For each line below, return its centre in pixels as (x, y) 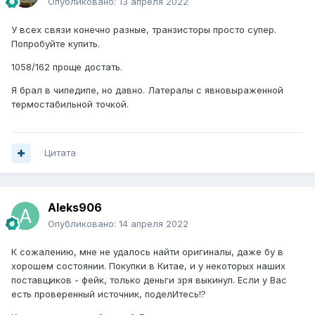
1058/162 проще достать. (67, 67)
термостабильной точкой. (70, 104)
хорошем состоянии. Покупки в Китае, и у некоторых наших (148, 266)
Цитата (60, 153)
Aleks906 (75, 208)
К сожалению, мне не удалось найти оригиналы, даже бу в (147, 252)
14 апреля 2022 (154, 224)
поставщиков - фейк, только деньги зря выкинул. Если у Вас (149, 280)
